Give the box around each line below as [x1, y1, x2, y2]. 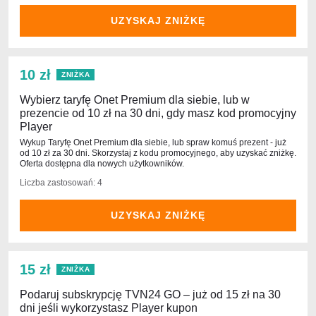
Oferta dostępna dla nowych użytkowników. [20, 159, 184, 169]
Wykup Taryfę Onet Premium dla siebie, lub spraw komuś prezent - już [20, 138, 286, 147]
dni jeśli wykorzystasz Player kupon [20, 302, 197, 314]
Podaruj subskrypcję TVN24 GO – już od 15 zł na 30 [20, 288, 281, 300]
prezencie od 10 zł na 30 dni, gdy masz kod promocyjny [20, 107, 296, 119]
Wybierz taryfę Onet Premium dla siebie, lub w [20, 94, 250, 106]
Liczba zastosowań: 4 [20, 178, 102, 188]
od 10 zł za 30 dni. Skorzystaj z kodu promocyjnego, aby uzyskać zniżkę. [20, 148, 296, 158]
